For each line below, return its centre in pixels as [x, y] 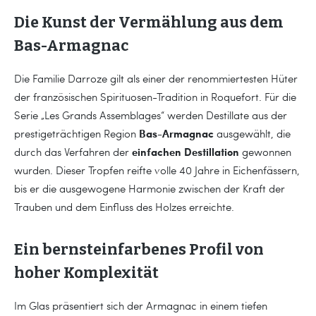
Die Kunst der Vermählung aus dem [149, 22]
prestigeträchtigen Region [77, 133]
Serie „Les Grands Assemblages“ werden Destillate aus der [151, 115]
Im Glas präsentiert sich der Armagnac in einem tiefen [141, 305]
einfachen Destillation [186, 151]
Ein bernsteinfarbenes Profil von [139, 249]
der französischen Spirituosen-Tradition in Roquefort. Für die [155, 96]
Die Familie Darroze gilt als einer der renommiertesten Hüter [156, 78]
